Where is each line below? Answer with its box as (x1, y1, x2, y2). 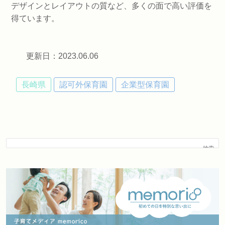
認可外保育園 (59, 80, 107, 89)
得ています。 (11, 14, 59, 23)
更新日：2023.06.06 (26, 52, 98, 60)
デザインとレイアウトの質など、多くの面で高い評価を (11, 2, 212, 10)
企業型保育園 (121, 80, 169, 89)
